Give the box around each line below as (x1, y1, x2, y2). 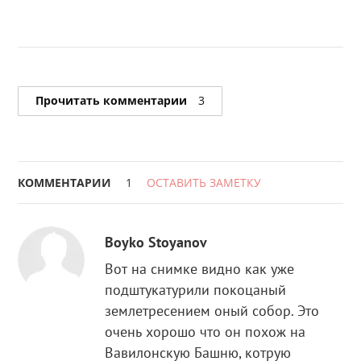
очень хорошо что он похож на (105, 322, 306, 341)
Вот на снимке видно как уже (105, 259, 295, 278)
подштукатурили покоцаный (105, 280, 287, 299)
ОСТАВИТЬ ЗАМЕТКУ (147, 174, 262, 190)
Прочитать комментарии (35, 93, 191, 109)
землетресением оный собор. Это (105, 301, 320, 320)
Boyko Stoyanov (105, 232, 208, 251)
